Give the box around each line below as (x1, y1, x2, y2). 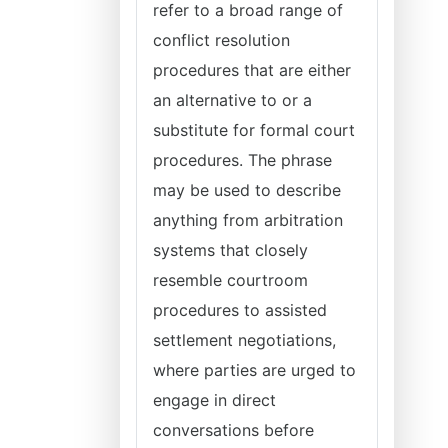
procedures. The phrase (153, 150, 332, 170)
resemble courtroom (153, 270, 308, 290)
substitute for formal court (153, 120, 355, 140)
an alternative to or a (153, 90, 312, 110)
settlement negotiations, (153, 330, 336, 350)
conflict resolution (153, 30, 290, 50)
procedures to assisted (153, 300, 327, 320)
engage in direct (153, 390, 276, 410)
